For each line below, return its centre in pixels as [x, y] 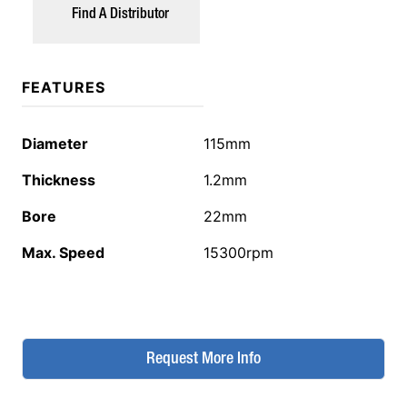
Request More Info [203, 359]
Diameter [55, 144]
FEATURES [64, 87]
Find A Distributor [120, 15]
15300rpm [238, 253]
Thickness [59, 180]
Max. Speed [63, 253]
